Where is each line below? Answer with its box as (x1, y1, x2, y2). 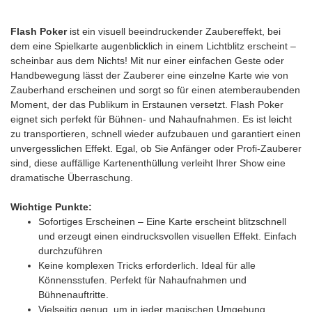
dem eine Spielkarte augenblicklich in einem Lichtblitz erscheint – (10, 40, 296, 52)
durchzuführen (38, 245, 102, 257)
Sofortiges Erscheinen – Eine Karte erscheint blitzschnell (38, 216, 286, 228)
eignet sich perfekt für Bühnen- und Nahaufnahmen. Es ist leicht (10, 114, 292, 125)
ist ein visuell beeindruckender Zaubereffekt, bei (67, 26, 281, 38)
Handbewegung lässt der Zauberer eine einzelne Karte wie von (10, 70, 288, 81)
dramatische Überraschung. (10, 172, 133, 184)
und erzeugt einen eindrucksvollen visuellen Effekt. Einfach (38, 231, 297, 242)
